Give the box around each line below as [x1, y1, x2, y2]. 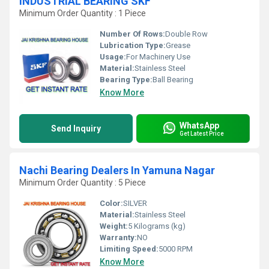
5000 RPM [159, 244, 193, 253]
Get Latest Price [180, 130, 224, 137]
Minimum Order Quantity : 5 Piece [19, 178, 146, 187]
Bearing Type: [100, 75, 153, 84]
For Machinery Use [126, 52, 190, 61]
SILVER [123, 199, 147, 208]
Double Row [165, 29, 208, 38]
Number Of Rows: [100, 29, 165, 38]
